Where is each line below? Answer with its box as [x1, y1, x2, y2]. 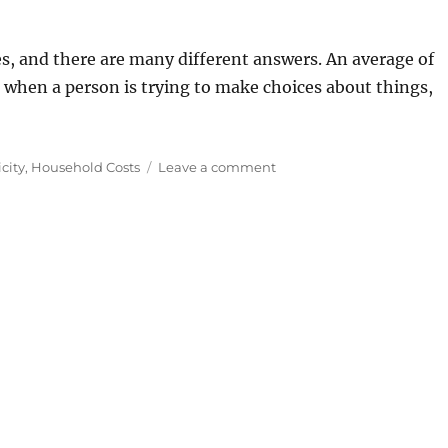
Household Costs [31, 158, 141, 175]
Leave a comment [158, 158, 277, 175]
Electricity [275, 212, 341, 229]
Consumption [275, 233, 366, 250]
